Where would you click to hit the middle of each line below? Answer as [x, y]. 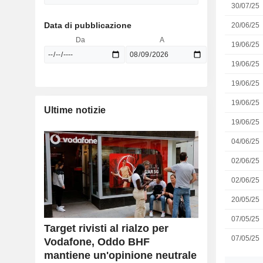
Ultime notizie [75, 110]
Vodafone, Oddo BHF [97, 242]
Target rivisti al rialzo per [106, 229]
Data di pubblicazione [87, 25]
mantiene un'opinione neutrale [120, 256]
